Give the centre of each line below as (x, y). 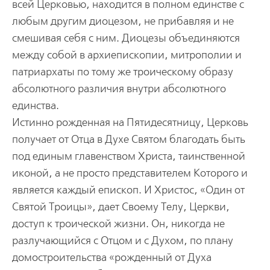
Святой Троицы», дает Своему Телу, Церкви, (121, 207)
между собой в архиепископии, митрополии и (127, 55)
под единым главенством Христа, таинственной (128, 156)
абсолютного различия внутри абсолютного (119, 89)
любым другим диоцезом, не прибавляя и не (123, 21)
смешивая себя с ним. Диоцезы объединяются (126, 38)
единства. (35, 105)
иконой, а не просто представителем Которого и (130, 173)
